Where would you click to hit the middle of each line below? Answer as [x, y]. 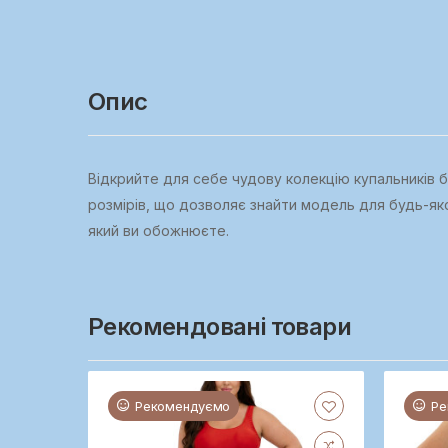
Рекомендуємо [182, 405]
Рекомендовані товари [219, 326]
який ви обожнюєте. [158, 230]
